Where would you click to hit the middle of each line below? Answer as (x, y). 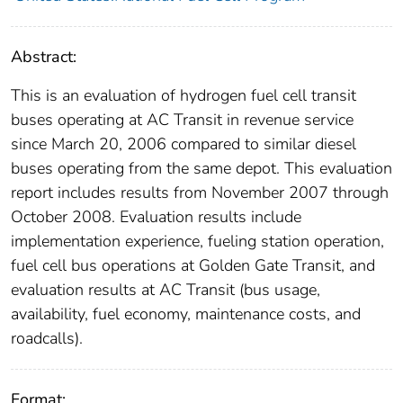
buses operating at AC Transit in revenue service (182, 120)
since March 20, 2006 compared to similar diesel (184, 144)
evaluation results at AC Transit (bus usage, (166, 290)
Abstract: (44, 57)
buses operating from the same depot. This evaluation (201, 169)
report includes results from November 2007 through (200, 193)
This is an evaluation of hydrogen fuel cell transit (184, 96)
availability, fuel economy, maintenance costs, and (186, 314)
